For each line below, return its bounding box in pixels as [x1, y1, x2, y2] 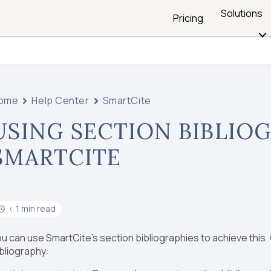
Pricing [173, 11, 204, 25]
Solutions [221, 7, 263, 20]
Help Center [31, 94, 90, 107]
